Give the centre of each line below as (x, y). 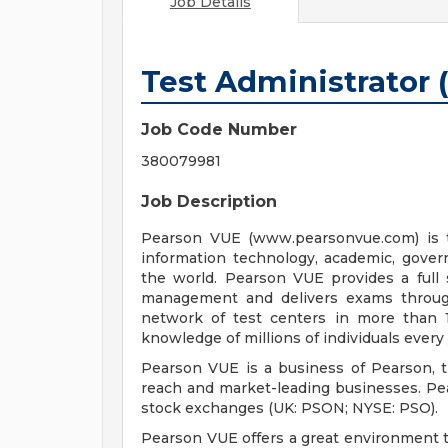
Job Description (209, 201)
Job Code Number (219, 129)
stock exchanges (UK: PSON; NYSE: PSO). (289, 408)
